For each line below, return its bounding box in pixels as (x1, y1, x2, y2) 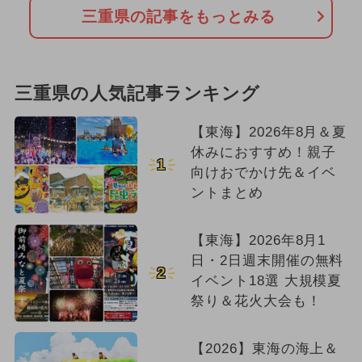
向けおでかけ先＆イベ (190, 165, 336, 181)
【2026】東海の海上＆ (190, 341, 339, 357)
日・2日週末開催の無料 (190, 253, 344, 269)
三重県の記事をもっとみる (82, 7, 276, 25)
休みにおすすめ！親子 (190, 145, 336, 161)
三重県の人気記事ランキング (14, 84, 261, 104)
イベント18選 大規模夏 (190, 273, 343, 289)
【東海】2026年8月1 (190, 233, 326, 249)
